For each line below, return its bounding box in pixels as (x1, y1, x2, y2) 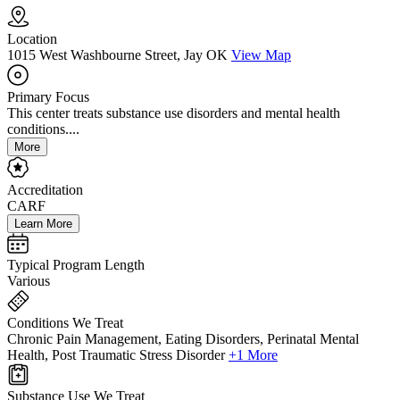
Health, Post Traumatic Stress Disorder (7, 347, 225, 363)
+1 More (229, 347, 278, 363)
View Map (231, 47, 291, 63)
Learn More (14, 217, 72, 231)
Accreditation (7, 182, 83, 198)
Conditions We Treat (7, 315, 123, 331)
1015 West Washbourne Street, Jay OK (7, 47, 228, 63)
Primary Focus (7, 89, 89, 105)
